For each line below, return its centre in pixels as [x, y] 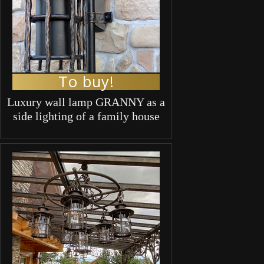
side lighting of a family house [86, 116]
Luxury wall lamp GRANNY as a [86, 102]
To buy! [86, 81]
